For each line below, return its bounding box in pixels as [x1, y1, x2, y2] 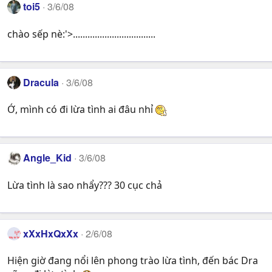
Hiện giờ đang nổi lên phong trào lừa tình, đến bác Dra [7, 253, 258, 267]
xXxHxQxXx [23, 226, 79, 240]
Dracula [23, 75, 59, 89]
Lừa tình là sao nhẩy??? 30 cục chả [7, 178, 162, 192]
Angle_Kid [23, 151, 72, 165]
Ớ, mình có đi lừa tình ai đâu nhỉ [7, 103, 155, 117]
